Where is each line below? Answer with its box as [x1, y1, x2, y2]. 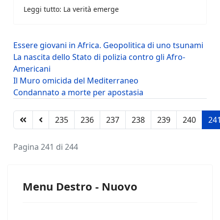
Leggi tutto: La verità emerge [24, 4, 119, 14]
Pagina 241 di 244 [13, 141, 78, 153]
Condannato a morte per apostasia [13, 87, 143, 98]
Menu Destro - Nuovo [23, 179, 137, 194]
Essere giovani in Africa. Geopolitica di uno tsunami [13, 40, 203, 51]
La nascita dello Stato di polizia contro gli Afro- [13, 52, 185, 63]
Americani [13, 63, 51, 75]
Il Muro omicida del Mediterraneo [13, 75, 138, 86]
